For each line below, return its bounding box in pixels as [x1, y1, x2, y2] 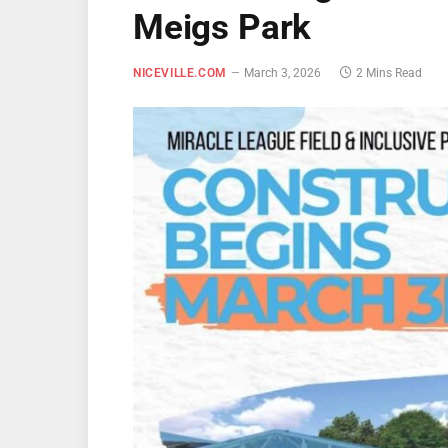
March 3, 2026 [243, 66, 321, 80]
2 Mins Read [355, 66, 422, 80]
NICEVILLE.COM [133, 66, 227, 80]
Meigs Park [133, 7, 312, 48]
